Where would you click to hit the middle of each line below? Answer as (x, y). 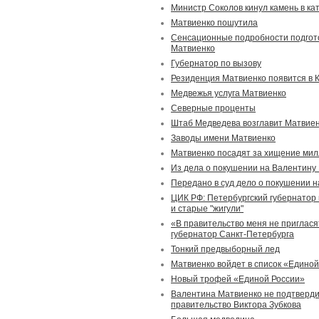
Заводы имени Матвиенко (223, 138)
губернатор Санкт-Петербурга (232, 234)
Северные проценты (213, 108)
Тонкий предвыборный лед (225, 249)
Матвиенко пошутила (214, 23)
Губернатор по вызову (216, 63)
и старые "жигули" (207, 209)
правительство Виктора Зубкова (236, 305)
